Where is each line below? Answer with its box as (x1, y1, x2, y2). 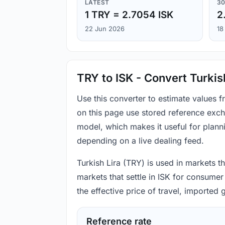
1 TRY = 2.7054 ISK (85, 9, 173, 21)
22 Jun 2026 (85, 25, 125, 33)
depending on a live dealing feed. (77, 136, 204, 146)
